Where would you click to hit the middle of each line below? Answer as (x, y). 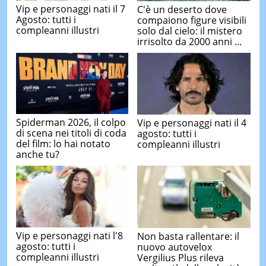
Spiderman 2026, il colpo (71, 123)
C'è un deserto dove (182, 9)
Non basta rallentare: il (188, 236)
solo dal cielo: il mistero (190, 31)
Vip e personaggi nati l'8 (69, 236)
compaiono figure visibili (192, 20)
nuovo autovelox (175, 247)
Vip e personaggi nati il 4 (192, 123)
